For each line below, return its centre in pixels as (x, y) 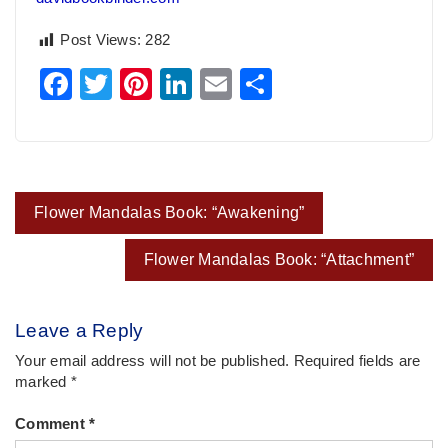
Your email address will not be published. (152, 360)
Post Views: (100, 40)
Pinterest (217, 83)
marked (43, 381)
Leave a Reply (79, 330)
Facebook (144, 83)
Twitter (160, 83)
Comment (52, 424)
